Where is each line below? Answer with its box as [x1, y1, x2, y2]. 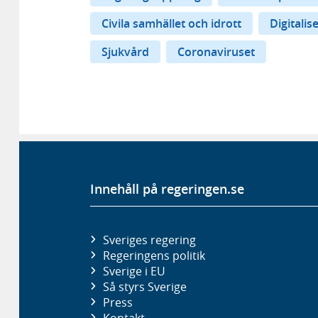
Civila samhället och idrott [102, 15, 241, 31]
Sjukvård [102, 43, 149, 60]
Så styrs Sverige [102, 278, 187, 295]
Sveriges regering [102, 231, 196, 248]
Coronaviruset [177, 43, 255, 60]
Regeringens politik [102, 247, 205, 263]
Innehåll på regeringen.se [90, 180, 244, 197]
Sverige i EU [102, 263, 165, 279]
